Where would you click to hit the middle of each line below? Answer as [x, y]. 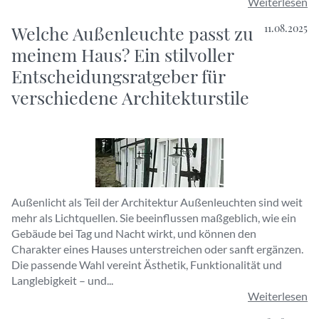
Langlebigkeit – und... [62, 280]
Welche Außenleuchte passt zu [132, 33]
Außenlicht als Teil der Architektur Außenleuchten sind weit [157, 202]
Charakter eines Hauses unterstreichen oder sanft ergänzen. [157, 249]
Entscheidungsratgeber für [118, 76]
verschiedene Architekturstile [130, 97]
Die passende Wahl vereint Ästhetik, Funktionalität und [147, 265]
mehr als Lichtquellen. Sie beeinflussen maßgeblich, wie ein [154, 218]
